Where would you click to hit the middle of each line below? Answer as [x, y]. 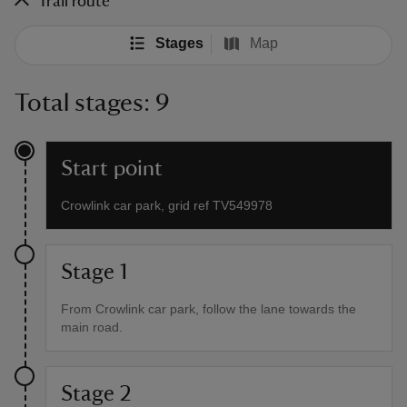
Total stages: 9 [92, 102]
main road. [92, 327]
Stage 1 [94, 272]
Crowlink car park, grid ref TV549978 [167, 205]
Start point [112, 169]
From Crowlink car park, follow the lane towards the [208, 308]
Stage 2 [96, 394]
